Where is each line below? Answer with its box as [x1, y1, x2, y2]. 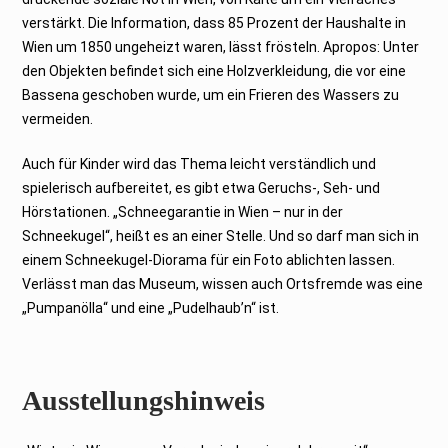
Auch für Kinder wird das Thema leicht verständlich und [22, 155, 377, 172]
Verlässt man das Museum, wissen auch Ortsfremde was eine [22, 275, 424, 292]
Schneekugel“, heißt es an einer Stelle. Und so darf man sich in [22, 227, 420, 244]
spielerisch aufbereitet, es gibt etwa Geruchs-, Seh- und [22, 179, 381, 196]
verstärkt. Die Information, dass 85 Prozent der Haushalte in [22, 14, 407, 31]
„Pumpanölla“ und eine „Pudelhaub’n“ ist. [22, 299, 280, 316]
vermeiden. [22, 110, 94, 127]
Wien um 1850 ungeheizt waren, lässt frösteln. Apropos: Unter [22, 38, 420, 55]
